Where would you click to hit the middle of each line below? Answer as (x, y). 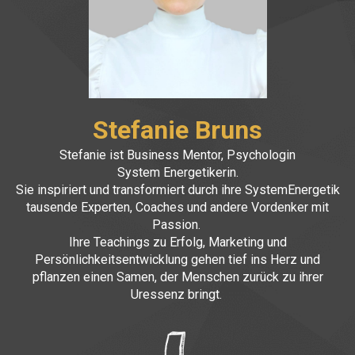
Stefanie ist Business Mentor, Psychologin (177, 155)
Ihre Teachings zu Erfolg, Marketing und (177, 242)
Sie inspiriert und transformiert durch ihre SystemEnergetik (177, 190)
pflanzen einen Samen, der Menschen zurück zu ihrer (177, 277)
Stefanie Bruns (177, 130)
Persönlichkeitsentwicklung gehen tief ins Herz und (177, 260)
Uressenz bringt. (177, 294)
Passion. (177, 225)
